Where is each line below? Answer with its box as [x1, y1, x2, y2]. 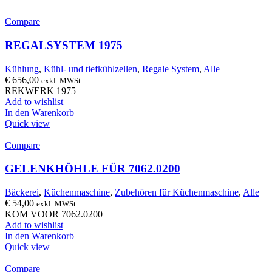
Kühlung [5, 63, 39, 74]
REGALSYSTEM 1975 [5, 38, 123, 52]
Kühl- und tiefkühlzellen [44, 63, 137, 74]
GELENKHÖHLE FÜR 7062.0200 [5, 162, 180, 175]
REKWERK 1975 [5, 85, 76, 96]
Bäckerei [5, 187, 39, 197]
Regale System [142, 63, 199, 74]
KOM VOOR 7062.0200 [5, 209, 103, 219]
